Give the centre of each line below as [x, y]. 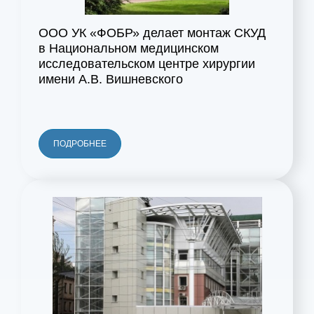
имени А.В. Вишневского [111, 80]
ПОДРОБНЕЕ [80, 144]
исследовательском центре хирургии [147, 64]
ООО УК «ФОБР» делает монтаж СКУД [152, 33]
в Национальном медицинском [129, 49]
